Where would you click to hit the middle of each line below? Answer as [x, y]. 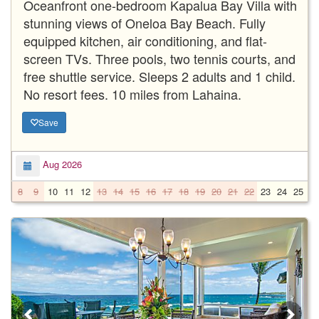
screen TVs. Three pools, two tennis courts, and [159, 58]
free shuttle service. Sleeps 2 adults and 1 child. [159, 76]
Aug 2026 [61, 164]
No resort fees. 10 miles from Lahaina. [132, 94]
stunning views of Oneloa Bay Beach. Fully [145, 22]
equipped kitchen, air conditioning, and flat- [145, 40]
